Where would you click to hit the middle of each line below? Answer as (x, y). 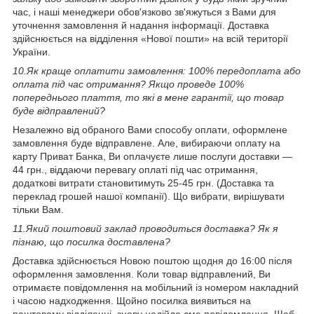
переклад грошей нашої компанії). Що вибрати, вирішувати (149, 196)
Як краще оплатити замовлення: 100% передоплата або (164, 70)
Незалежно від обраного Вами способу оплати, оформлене (150, 129)
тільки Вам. (38, 209)
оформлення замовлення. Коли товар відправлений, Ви (142, 274)
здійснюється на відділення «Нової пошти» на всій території (150, 38)
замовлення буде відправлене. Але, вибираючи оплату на (146, 143)
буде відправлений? (59, 110)
